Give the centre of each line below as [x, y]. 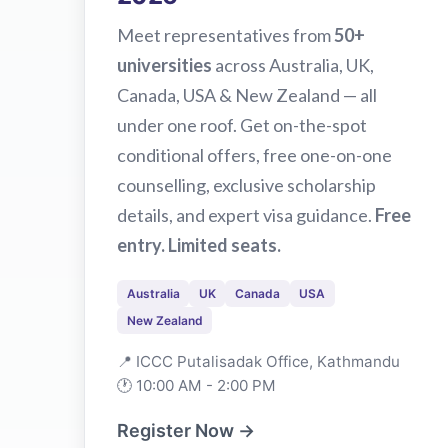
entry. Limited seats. [199, 244]
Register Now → [186, 430]
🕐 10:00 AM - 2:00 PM [196, 385]
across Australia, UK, [293, 64]
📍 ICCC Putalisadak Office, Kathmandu [258, 361]
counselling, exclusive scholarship [246, 184]
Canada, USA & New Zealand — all [247, 94]
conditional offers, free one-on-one [254, 154]
